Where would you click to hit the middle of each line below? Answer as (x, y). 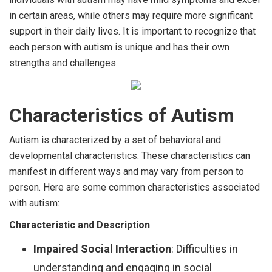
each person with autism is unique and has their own (119, 47)
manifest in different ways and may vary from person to (127, 171)
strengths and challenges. (63, 63)
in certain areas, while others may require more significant (131, 15)
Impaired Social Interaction (102, 248)
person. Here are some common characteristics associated (134, 187)
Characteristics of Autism (122, 115)
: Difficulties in (205, 248)
